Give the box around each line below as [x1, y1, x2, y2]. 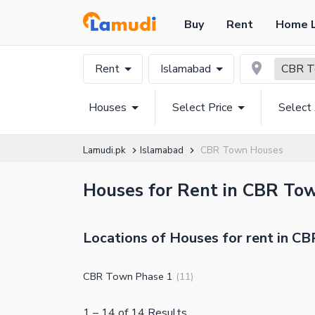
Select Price [172, 100, 233, 115]
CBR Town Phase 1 [83, 269, 173, 284]
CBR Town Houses [200, 143, 283, 157]
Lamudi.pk [83, 143, 126, 157]
